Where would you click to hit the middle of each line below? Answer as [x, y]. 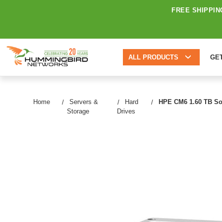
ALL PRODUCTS [153, 57]
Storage [78, 111]
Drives [126, 111]
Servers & [83, 102]
